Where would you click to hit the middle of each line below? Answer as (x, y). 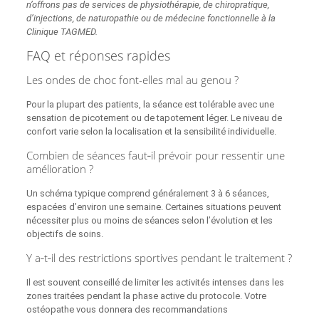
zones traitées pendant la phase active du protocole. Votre (146, 296)
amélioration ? (59, 169)
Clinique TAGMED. (62, 32)
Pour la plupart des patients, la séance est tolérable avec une (150, 105)
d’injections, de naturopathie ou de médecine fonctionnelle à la (151, 19)
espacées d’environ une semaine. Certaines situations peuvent (153, 207)
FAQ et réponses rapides (98, 56)
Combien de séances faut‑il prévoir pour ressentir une (155, 156)
